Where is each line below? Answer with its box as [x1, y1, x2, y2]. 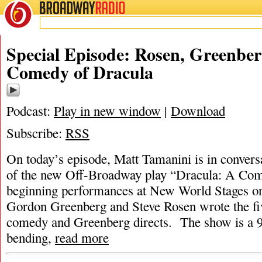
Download [171, 102, 225, 119]
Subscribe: [6, 124, 65, 142]
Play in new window [54, 102, 161, 119]
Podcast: [6, 102, 54, 119]
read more [55, 229, 109, 246]
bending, [6, 229, 55, 246]
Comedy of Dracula [6, 59, 153, 85]
